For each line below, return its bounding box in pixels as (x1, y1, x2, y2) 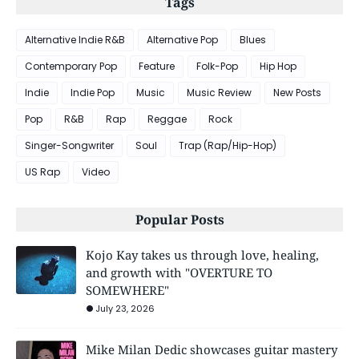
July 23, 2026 (95, 302, 155, 316)
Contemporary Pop (25, 59, 117, 74)
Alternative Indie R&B (25, 33, 125, 47)
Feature (139, 59, 175, 74)
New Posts (273, 86, 321, 100)
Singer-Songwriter (25, 139, 114, 153)
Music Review (187, 86, 252, 100)
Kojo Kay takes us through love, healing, (86, 247, 319, 264)
